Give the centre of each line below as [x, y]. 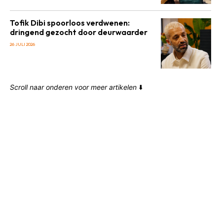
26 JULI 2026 [22, 44]
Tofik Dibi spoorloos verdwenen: [70, 23]
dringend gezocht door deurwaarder [79, 32]
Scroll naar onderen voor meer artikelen [73, 87]
